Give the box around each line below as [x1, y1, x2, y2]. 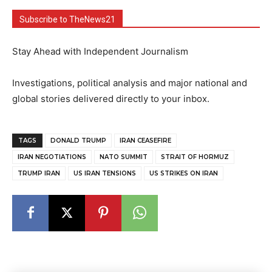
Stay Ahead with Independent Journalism [12, 45, 188, 57]
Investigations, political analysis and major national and [12, 76, 247, 89]
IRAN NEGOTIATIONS [18, 152, 86, 161]
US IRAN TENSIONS [73, 169, 136, 177]
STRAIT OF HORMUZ [161, 152, 229, 161]
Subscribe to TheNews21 [19, 14, 115, 24]
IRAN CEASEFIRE [120, 136, 171, 144]
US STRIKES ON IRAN [149, 169, 218, 177]
